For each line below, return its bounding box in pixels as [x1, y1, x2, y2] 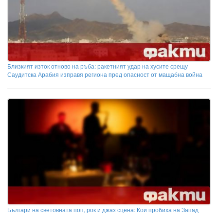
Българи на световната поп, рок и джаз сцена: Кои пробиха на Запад [7, 205, 199, 214]
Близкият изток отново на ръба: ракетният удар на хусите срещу [7, 61, 188, 70]
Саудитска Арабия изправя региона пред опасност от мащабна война [7, 70, 202, 78]
